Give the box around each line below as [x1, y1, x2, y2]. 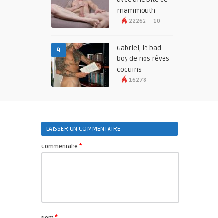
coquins [117, 65, 142, 73]
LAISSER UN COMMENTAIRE [46, 125, 120, 133]
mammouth [117, 6, 155, 15]
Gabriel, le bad [117, 44, 161, 52]
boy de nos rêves [117, 54, 169, 63]
